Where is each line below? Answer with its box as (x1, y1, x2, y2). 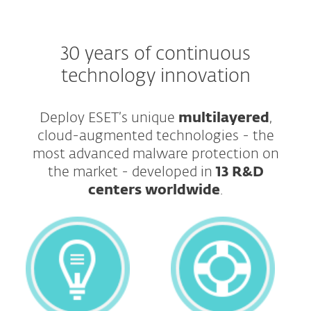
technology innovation (60, 67, 251, 86)
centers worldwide (88, 183, 220, 197)
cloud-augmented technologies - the (37, 129, 274, 143)
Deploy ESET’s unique (39, 111, 178, 125)
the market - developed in (47, 165, 216, 179)
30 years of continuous (60, 45, 251, 64)
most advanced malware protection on (32, 147, 279, 161)
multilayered (178, 111, 269, 125)
